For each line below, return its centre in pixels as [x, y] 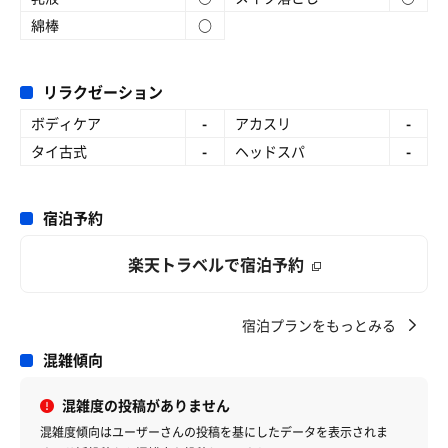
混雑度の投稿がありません [146, 405]
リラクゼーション [103, 92]
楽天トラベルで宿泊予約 [215, 264]
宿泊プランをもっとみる [319, 325]
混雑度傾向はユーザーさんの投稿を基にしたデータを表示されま [214, 432]
